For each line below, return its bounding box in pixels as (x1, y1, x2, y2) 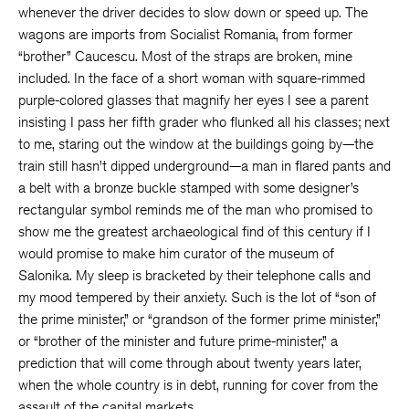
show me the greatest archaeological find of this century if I (18, 223, 371, 240)
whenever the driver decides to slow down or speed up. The (18, 4, 368, 21)
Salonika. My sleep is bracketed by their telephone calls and (18, 267, 371, 284)
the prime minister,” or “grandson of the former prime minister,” (18, 310, 381, 328)
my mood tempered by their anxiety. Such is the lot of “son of (18, 288, 376, 306)
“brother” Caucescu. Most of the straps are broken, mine (18, 47, 352, 65)
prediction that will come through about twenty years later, (18, 354, 362, 372)
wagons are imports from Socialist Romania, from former (18, 26, 352, 43)
